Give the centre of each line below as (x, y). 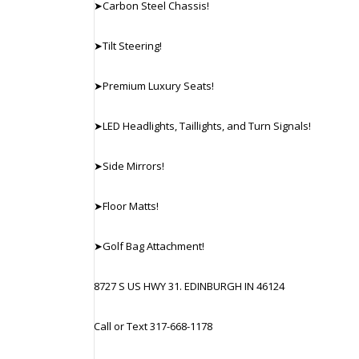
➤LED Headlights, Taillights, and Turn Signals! (202, 125)
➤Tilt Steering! (128, 45)
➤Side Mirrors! (129, 165)
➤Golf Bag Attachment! (149, 246)
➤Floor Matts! (126, 206)
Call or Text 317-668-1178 (153, 326)
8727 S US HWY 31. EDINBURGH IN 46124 (189, 286)
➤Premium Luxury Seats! (154, 85)
